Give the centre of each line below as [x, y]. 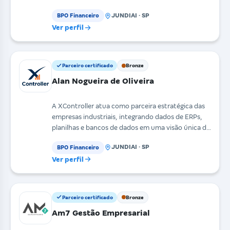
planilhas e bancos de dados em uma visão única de [131, 127]
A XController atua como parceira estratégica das [128, 106]
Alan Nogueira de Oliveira [103, 81]
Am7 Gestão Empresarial [101, 213]
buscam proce [74, 7]
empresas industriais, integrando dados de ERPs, [127, 117]
